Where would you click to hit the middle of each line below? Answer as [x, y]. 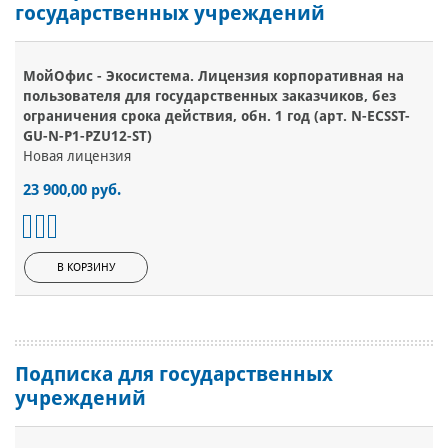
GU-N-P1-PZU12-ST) [87, 136]
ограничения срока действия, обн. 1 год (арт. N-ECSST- [216, 116]
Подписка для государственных [174, 374]
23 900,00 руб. [72, 190]
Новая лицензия [77, 156]
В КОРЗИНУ [86, 268]
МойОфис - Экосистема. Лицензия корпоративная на [213, 76]
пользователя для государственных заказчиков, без [209, 96]
